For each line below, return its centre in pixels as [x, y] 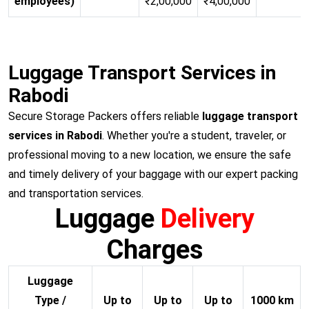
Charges [154, 249]
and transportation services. [76, 193]
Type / [50, 300]
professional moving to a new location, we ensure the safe [150, 154]
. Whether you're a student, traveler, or [194, 135]
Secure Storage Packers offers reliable [105, 116]
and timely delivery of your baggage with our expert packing [153, 174]
